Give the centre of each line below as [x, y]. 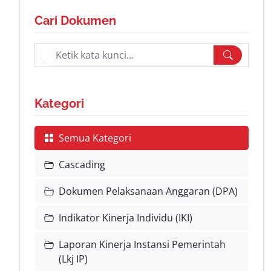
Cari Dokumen [75, 21]
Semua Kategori [95, 138]
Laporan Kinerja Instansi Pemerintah [142, 244]
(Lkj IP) [73, 259]
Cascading [82, 165]
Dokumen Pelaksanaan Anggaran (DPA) [148, 191]
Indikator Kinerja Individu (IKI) [126, 218]
